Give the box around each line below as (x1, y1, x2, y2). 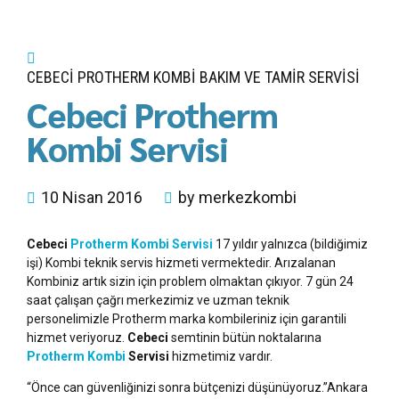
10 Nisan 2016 (41, 188, 142, 208)
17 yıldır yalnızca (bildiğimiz (216, 237, 368, 252)
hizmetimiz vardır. (169, 349, 273, 364)
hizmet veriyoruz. (27, 330, 127, 346)
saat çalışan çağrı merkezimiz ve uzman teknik (27, 293, 289, 308)
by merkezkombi (178, 188, 297, 208)
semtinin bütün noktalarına (171, 330, 322, 346)
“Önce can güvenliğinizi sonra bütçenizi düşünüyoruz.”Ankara (27, 380, 368, 395)
